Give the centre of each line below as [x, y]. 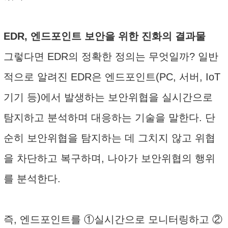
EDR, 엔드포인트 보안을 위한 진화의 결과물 [105, 36]
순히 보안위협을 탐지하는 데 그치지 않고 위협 [109, 138]
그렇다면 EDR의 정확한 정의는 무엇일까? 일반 [111, 56]
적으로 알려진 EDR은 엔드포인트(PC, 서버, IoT [112, 77]
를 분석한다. [32, 179]
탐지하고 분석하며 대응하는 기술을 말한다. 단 [109, 118]
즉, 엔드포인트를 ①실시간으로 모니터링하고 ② [113, 219]
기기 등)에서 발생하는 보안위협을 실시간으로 [108, 97]
